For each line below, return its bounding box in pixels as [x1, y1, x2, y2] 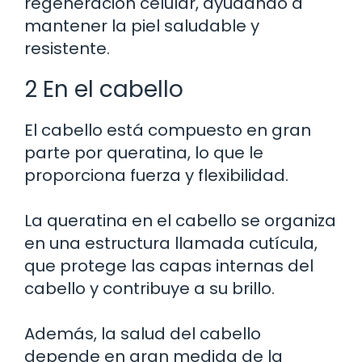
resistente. [24, 36, 110, 60]
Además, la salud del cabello [24, 322, 261, 345]
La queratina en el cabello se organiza [24, 208, 336, 232]
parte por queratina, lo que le [24, 141, 263, 164]
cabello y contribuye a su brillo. [24, 276, 275, 300]
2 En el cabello [24, 73, 183, 105]
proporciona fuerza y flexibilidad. [24, 163, 288, 187]
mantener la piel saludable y [24, 14, 259, 37]
